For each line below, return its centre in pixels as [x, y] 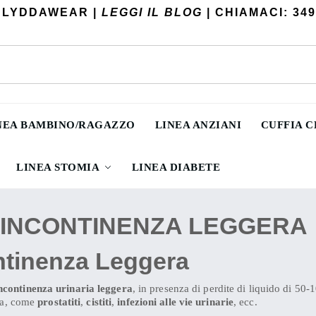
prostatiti [59, 302]
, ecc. [245, 302]
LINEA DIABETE [176, 167]
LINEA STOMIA [58, 167]
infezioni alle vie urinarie [176, 302]
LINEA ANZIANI [198, 125]
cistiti [99, 302]
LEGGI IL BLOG [152, 12]
